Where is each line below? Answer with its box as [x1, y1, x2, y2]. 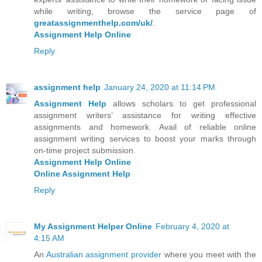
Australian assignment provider [46, 249, 161, 259]
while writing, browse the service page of [34, 6, 256, 16]
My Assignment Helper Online [34, 221, 152, 231]
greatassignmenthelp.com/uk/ [34, 18, 153, 27]
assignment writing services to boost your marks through [34, 133, 256, 143]
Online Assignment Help [34, 168, 130, 178]
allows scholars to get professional [106, 98, 256, 108]
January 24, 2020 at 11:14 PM [104, 82, 215, 92]
